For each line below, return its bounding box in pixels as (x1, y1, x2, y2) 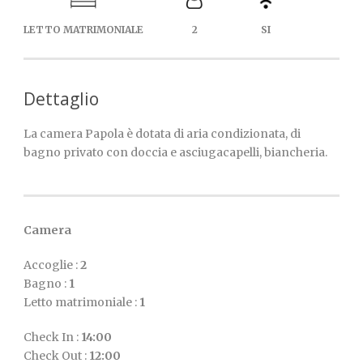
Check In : (23, 330, 81, 345)
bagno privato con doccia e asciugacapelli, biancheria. (23, 145, 327, 160)
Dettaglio (23, 88, 99, 111)
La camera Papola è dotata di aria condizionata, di (23, 126, 301, 142)
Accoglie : (23, 258, 80, 273)
